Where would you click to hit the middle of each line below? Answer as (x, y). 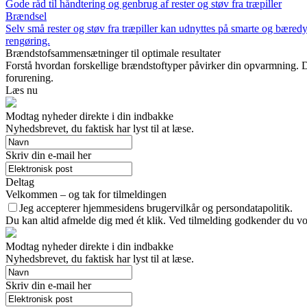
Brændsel (26, 16)
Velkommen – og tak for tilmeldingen (86, 194)
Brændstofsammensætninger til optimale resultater (113, 53)
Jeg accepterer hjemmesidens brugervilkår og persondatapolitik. (156, 208)
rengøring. (28, 40)
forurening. (29, 77)
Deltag (20, 182)
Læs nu (22, 90)
